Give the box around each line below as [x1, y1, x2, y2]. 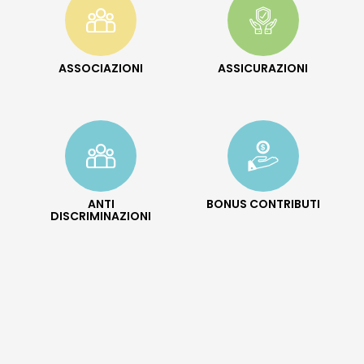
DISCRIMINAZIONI [50, 208, 152, 225]
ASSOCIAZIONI [58, 60, 144, 77]
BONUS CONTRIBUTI [206, 196, 320, 213]
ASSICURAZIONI [218, 60, 309, 77]
